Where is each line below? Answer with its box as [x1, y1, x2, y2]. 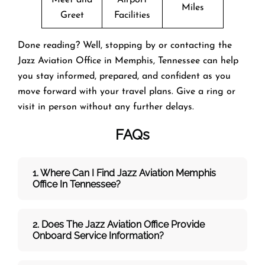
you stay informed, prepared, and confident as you [18, 71, 231, 81]
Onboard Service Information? [33, 230, 164, 241]
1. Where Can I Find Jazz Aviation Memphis [33, 167, 216, 179]
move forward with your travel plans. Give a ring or [18, 86, 235, 96]
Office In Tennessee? [33, 178, 121, 190]
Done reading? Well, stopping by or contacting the [18, 40, 232, 50]
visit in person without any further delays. [18, 102, 194, 112]
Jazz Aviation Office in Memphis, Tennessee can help [18, 56, 238, 66]
